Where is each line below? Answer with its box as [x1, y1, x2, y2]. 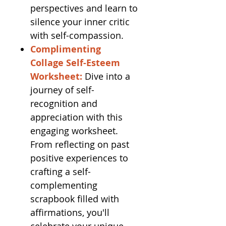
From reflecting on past [30, 138, 129, 150]
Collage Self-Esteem [30, 56, 120, 69]
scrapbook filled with [30, 193, 119, 205]
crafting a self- [30, 165, 91, 178]
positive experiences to [30, 152, 128, 164]
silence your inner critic [30, 16, 130, 28]
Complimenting [30, 43, 101, 55]
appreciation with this [30, 111, 123, 123]
